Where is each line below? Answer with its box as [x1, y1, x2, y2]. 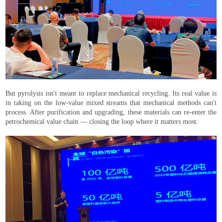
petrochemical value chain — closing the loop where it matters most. [5, 118, 199, 126]
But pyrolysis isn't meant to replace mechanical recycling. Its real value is [5, 90, 217, 98]
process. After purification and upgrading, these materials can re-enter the [5, 109, 217, 116]
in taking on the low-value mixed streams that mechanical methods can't [5, 99, 217, 107]
